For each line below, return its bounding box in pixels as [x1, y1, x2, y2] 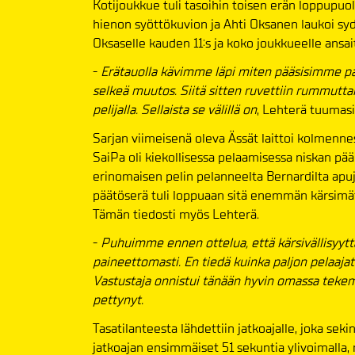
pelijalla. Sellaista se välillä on [93, 101, 257, 119]
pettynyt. [93, 292, 143, 309]
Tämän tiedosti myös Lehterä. [93, 206, 259, 223]
